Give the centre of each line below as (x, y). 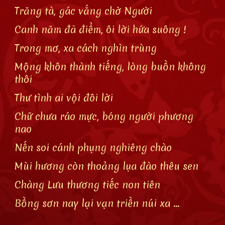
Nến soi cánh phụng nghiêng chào (93, 147)
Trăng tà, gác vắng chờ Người (85, 11)
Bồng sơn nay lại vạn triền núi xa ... (97, 203)
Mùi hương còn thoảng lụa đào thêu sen (107, 166)
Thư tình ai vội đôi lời (64, 98)
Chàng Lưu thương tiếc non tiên (88, 185)
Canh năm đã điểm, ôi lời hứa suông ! (101, 29)
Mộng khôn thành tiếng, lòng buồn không (110, 67)
